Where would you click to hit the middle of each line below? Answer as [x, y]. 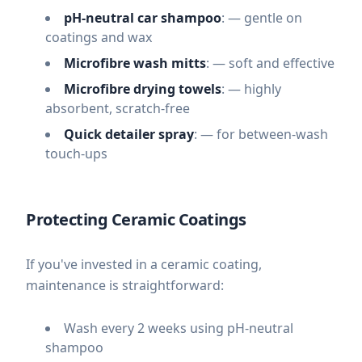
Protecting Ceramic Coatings [136, 219]
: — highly [251, 89]
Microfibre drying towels [143, 89]
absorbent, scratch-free [118, 108]
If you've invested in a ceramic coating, [144, 264]
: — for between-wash [261, 134]
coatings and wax [99, 37]
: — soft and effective [270, 63]
